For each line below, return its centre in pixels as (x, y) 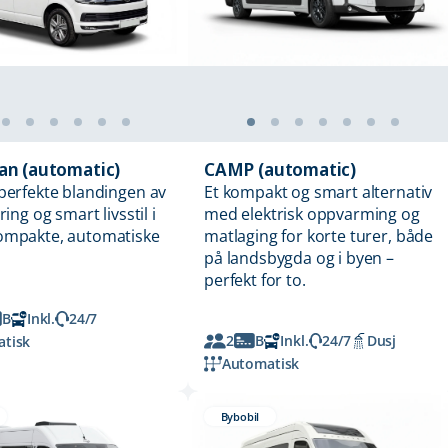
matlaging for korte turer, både (319, 236)
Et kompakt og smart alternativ (318, 192)
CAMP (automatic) (280, 169)
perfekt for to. (255, 280)
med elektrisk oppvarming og (312, 214)
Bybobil (240, 417)
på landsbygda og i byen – (299, 258)
